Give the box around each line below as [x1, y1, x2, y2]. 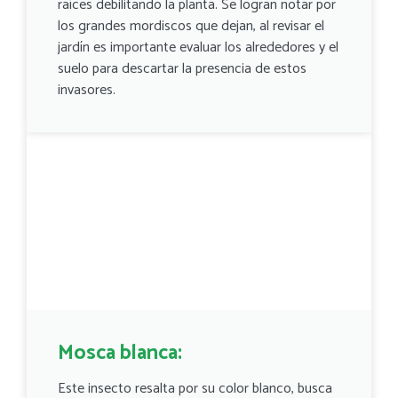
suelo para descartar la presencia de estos [58, 56, 306, 81]
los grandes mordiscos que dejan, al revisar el [58, 13, 324, 38]
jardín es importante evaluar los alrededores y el [58, 35, 338, 60]
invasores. [58, 77, 115, 102]
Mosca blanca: [58, 336, 182, 370]
